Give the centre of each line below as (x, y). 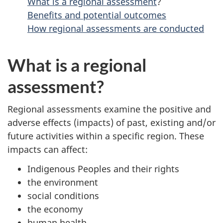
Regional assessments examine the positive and (109, 109)
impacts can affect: (48, 149)
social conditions (63, 195)
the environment (63, 182)
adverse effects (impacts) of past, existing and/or (111, 122)
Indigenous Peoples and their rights (103, 168)
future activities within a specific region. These (106, 136)
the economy (55, 209)
